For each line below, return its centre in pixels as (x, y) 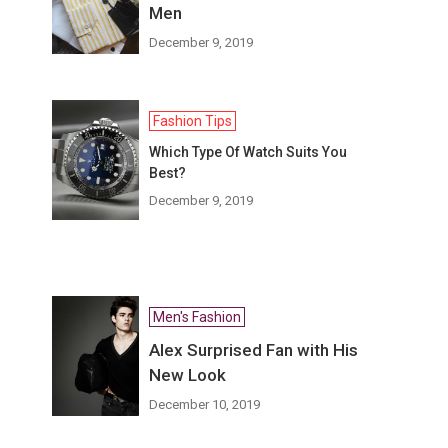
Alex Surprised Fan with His (254, 350)
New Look (188, 375)
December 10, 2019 (205, 404)
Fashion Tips (193, 121)
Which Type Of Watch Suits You (248, 152)
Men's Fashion (197, 317)
